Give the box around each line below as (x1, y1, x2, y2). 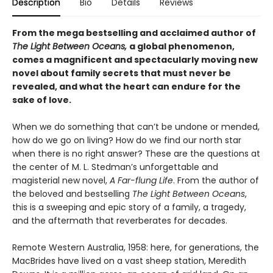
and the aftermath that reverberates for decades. (12, 214, 227, 227)
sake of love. (12, 94, 71, 106)
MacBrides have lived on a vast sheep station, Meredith (12, 255, 246, 267)
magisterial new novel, (12, 174, 110, 186)
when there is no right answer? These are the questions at (12, 147, 260, 160)
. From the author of (173, 174, 259, 186)
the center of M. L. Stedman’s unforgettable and (12, 161, 218, 173)
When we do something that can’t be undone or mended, (12, 121, 260, 133)
